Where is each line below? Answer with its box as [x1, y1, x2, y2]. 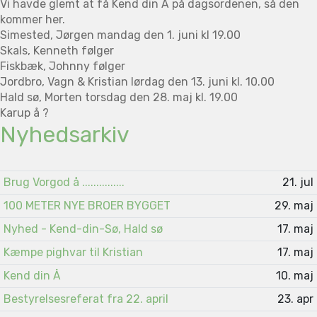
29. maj [275, 198, 314, 212]
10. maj [276, 268, 314, 282]
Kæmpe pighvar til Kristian [3, 245, 143, 259]
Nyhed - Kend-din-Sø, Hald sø [3, 221, 163, 236]
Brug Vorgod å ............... [3, 175, 125, 189]
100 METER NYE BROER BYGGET [3, 198, 171, 212]
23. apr [277, 292, 314, 306]
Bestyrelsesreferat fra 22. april [3, 292, 168, 306]
